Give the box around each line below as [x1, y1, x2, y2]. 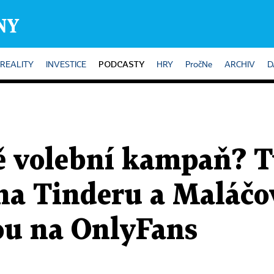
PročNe [185, 61, 212, 69]
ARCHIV [224, 61, 255, 69]
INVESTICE [46, 61, 86, 69]
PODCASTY [98, 59, 144, 69]
